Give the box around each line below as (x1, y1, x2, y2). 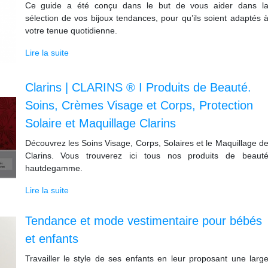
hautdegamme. (25, 163, 83, 173)
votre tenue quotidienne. (25, 26, 117, 36)
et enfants (25, 232, 78, 246)
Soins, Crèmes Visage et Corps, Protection (25, 99, 253, 112)
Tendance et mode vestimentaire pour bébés (25, 214, 262, 228)
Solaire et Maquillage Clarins (25, 117, 176, 130)
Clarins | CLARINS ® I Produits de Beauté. (25, 81, 251, 95)
